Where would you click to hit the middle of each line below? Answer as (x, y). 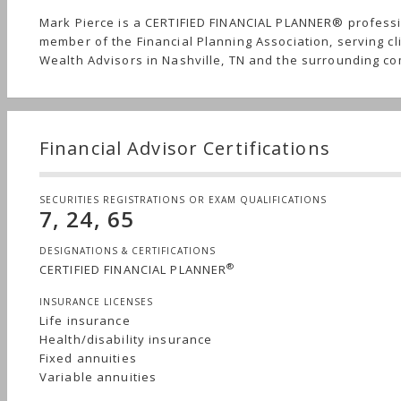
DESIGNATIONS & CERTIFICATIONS (128, 250)
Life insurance (85, 320)
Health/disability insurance (126, 339)
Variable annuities (98, 376)
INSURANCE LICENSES (96, 301)
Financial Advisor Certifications (185, 148)
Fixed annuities (88, 358)
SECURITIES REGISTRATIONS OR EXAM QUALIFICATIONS (183, 199)
